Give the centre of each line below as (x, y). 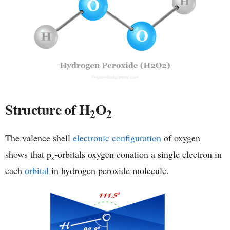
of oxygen (181, 138)
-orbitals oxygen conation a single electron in (138, 154)
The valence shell (39, 138)
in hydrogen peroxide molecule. (109, 171)
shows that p (28, 154)
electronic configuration (117, 138)
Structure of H (48, 110)
